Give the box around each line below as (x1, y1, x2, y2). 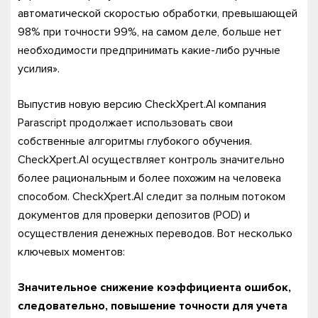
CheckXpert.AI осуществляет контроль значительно (18, 153, 285, 167)
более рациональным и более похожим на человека (18, 171, 281, 185)
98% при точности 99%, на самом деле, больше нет (18, 25, 282, 39)
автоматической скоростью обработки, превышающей (18, 6, 297, 21)
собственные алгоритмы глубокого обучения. (18, 134, 252, 148)
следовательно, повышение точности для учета (18, 299, 287, 313)
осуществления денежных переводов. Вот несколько (18, 226, 292, 241)
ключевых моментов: (18, 245, 125, 259)
